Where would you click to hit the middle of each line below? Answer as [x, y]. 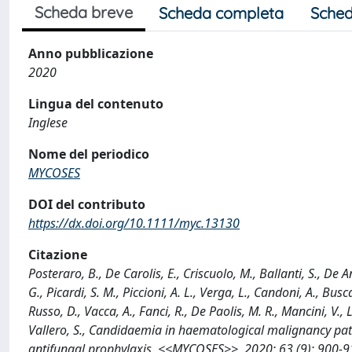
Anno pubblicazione [91, 53]
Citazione [58, 255]
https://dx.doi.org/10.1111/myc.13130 [134, 223]
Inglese [48, 123]
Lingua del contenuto [96, 104]
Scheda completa [221, 13]
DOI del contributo [87, 204]
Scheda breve [84, 12]
